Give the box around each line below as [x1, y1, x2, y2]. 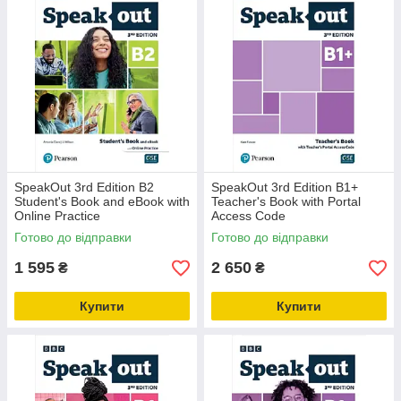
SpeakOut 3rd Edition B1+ [211, 180, 358, 194]
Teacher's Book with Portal [211, 194, 361, 209]
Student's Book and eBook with [14, 194, 190, 209]
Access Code [211, 209, 286, 223]
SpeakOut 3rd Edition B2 [14, 180, 154, 194]
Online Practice [14, 209, 100, 223]
